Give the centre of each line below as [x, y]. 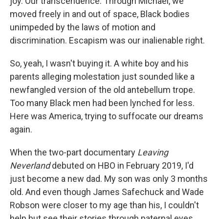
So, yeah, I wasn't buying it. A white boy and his [99, 63]
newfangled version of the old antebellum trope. [102, 89]
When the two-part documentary [74, 152]
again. [21, 129]
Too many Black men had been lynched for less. [102, 103]
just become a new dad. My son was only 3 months [109, 178]
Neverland [30, 165]
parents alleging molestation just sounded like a [102, 76]
